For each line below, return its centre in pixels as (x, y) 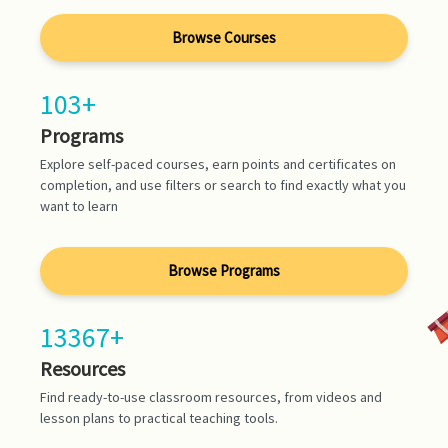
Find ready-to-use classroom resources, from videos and (211, 396)
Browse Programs (224, 270)
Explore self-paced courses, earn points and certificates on (218, 163)
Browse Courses (224, 37)
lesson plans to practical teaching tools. (159, 417)
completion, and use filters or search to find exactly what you (223, 184)
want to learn (79, 205)
